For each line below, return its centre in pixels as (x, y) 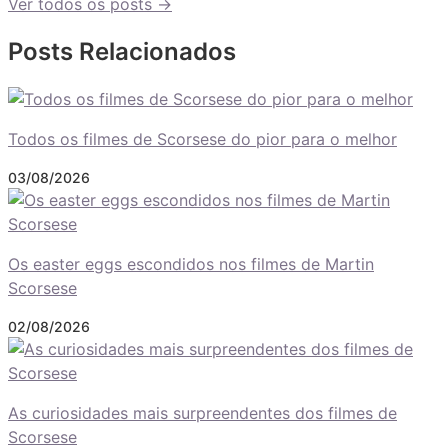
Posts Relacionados (122, 51)
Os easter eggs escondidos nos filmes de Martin (191, 263)
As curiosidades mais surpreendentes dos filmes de (202, 412)
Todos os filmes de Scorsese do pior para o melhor (202, 138)
